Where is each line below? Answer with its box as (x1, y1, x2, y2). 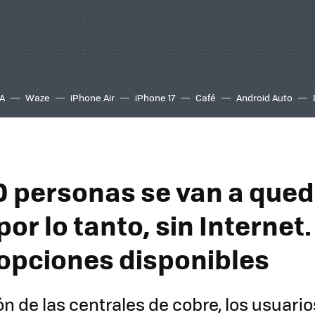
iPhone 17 (135, 91, 175, 104)
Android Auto (236, 91, 292, 104)
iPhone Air (70, 91, 115, 104)
